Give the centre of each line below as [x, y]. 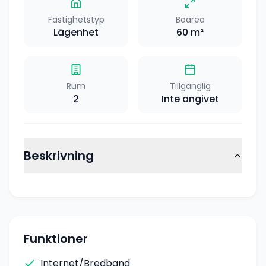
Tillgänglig [190, 86]
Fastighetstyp [76, 20]
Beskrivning [59, 156]
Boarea [190, 20]
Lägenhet [76, 32]
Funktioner [56, 239]
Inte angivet [190, 99]
